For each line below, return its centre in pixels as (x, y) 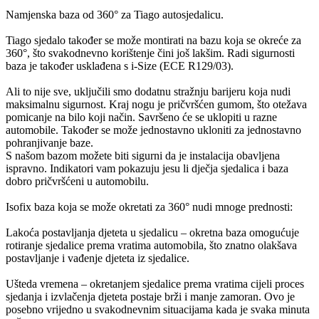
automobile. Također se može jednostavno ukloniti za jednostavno (153, 130)
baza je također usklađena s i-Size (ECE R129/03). (120, 66)
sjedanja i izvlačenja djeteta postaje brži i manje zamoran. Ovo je (150, 296)
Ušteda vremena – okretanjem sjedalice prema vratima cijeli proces (155, 283)
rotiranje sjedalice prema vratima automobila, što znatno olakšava (151, 245)
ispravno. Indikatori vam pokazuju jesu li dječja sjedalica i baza (147, 168)
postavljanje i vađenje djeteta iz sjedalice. (98, 258)
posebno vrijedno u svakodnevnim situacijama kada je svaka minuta (158, 309)
